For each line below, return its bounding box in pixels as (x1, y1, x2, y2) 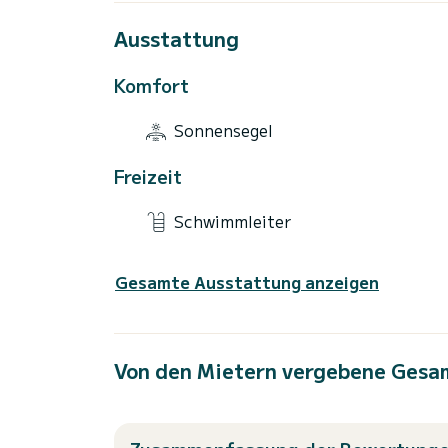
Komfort (114, 71, 189, 98)
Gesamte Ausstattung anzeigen (115, 270, 379, 295)
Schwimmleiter (174, 208, 291, 233)
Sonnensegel (174, 118, 273, 143)
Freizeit (114, 162, 182, 189)
